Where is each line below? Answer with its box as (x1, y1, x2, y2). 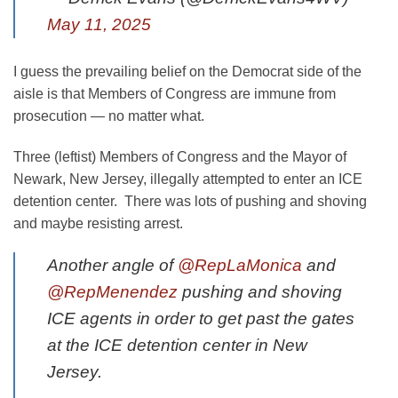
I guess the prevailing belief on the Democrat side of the (13, 63, 362, 79)
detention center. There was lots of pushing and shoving (13, 193, 367, 209)
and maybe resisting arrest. (13, 215, 183, 231)
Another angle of (47, 256, 178, 275)
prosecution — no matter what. (13, 107, 204, 123)
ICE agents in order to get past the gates (47, 309, 354, 329)
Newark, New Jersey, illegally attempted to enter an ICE (13, 171, 362, 187)
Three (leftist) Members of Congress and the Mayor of (13, 148, 346, 164)
